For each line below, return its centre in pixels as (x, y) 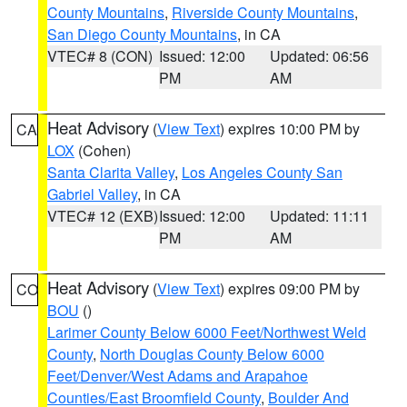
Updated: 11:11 (320, 216)
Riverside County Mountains (263, 12)
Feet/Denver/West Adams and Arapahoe (178, 376)
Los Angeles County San (262, 172)
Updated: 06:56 (320, 56)
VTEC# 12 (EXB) (103, 216)
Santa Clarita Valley (111, 172)
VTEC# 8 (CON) (100, 56)
